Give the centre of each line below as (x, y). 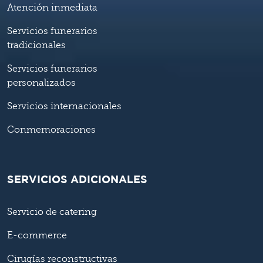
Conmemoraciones (51, 130)
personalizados (41, 83)
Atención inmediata (52, 8)
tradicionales (36, 45)
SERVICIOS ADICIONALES (77, 181)
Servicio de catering (52, 212)
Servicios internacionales (64, 107)
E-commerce (37, 236)
